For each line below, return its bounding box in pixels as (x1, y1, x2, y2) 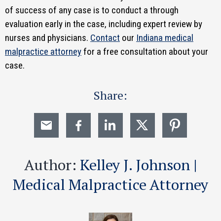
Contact (90, 32, 120, 43)
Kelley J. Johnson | (79, 155, 197, 175)
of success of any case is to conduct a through (5, 4, 179, 16)
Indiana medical (136, 32, 193, 43)
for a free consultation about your (81, 46, 208, 57)
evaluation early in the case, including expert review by (5, 18, 202, 30)
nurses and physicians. (5, 32, 90, 43)
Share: (94, 87, 127, 103)
